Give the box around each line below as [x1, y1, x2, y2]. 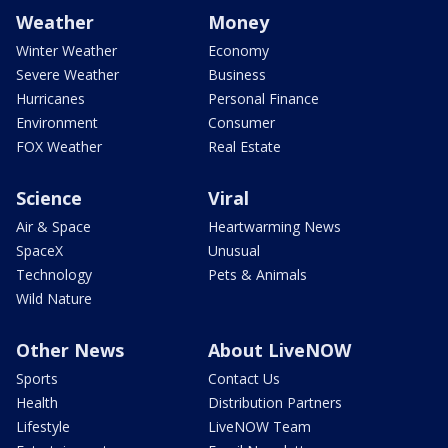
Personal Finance [208, 89, 319, 109]
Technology [16, 265, 92, 285]
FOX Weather [16, 137, 102, 157]
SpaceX [16, 241, 63, 261]
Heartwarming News [208, 217, 341, 237]
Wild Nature [16, 289, 92, 309]
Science [16, 186, 82, 211]
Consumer [208, 113, 275, 133]
